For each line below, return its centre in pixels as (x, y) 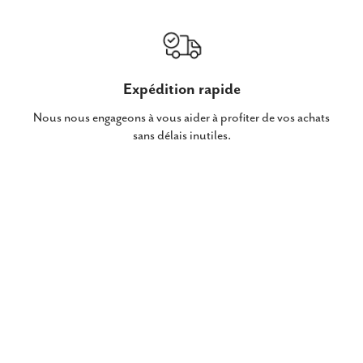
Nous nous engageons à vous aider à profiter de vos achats (181, 118)
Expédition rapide (181, 90)
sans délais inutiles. (181, 136)
